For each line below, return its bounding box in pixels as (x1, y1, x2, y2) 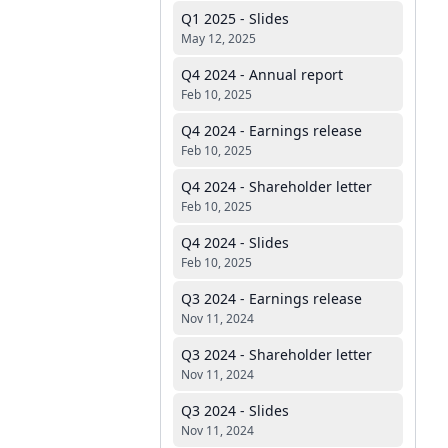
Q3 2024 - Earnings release (181, 289, 362, 308)
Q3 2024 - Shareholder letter (181, 345, 372, 364)
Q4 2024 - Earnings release (181, 121, 362, 140)
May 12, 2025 (181, 30, 256, 47)
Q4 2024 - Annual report (181, 65, 343, 84)
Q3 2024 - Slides (181, 401, 289, 420)
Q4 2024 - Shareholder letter (181, 177, 372, 196)
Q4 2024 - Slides (181, 233, 289, 252)
